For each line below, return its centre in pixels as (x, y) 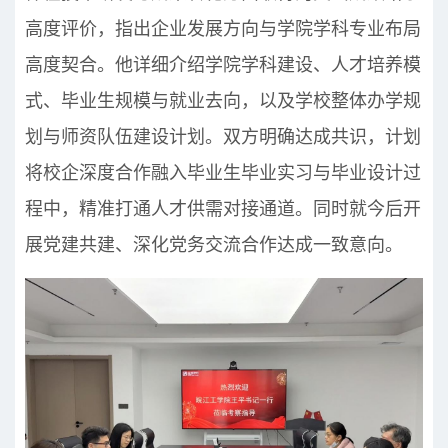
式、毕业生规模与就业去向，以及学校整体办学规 (223, 100)
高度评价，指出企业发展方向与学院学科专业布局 (223, 28)
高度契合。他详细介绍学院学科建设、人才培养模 (223, 64)
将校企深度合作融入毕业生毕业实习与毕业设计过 (223, 172)
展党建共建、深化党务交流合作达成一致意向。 (214, 244)
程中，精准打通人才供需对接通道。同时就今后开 (223, 208)
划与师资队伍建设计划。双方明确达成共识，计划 (223, 136)
